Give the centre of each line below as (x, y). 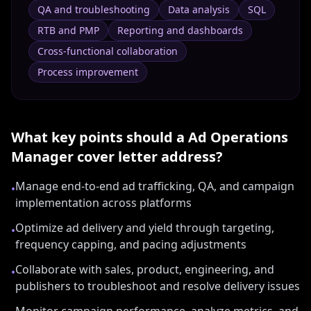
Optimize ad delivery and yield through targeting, (145, 228)
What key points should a (100, 137)
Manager (42, 157)
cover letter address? (148, 157)
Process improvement (88, 72)
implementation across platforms (103, 203)
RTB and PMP (68, 30)
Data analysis (199, 9)
